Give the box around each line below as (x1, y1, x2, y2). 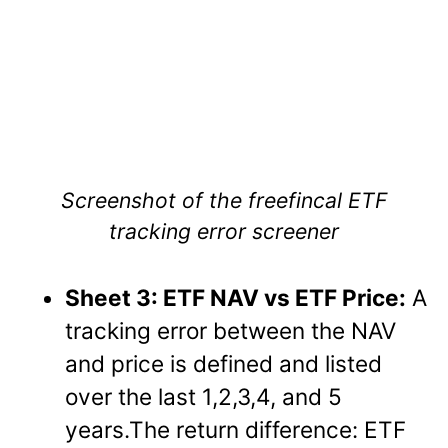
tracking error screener (109, 218, 339, 245)
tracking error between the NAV (65, 317, 397, 345)
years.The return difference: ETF (65, 416, 407, 444)
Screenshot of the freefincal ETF (61, 187, 387, 214)
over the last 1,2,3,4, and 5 (65, 383, 343, 411)
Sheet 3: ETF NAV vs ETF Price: (65, 284, 407, 312)
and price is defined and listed (65, 350, 383, 378)
